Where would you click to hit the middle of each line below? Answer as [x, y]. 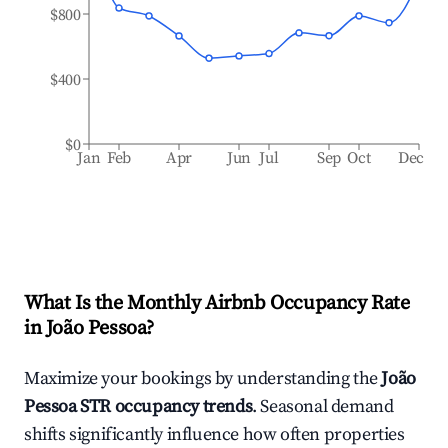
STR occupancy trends [164, 406]
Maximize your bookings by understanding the [203, 378]
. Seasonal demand [323, 406]
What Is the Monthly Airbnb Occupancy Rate [217, 303]
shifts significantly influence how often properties [214, 434]
